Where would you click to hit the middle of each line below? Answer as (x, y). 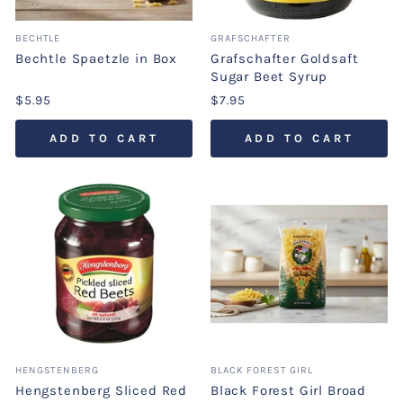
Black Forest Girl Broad (289, 391)
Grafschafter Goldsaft (285, 59)
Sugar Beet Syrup (269, 77)
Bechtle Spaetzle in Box (97, 59)
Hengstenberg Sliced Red (102, 391)
